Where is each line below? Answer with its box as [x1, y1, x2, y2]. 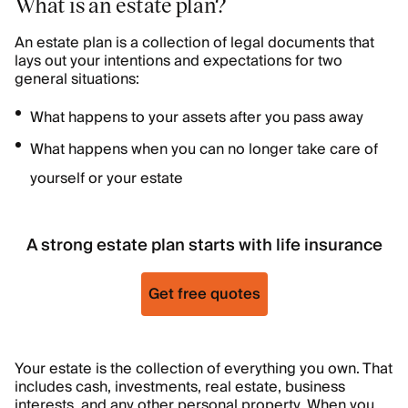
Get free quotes [148, 281, 260, 307]
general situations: [15, 66, 139, 92]
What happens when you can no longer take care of [30, 137, 378, 162]
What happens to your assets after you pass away [30, 105, 363, 130]
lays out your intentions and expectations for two [15, 48, 342, 74]
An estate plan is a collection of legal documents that [15, 30, 374, 56]
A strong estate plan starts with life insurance [25, 231, 382, 260]
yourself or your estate [30, 166, 183, 191]
